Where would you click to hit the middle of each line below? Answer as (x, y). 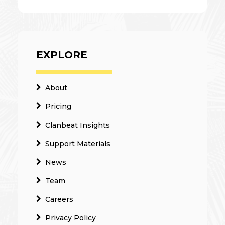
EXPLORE (62, 55)
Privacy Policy (71, 218)
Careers (59, 199)
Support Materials (78, 144)
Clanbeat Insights (78, 125)
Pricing (58, 106)
